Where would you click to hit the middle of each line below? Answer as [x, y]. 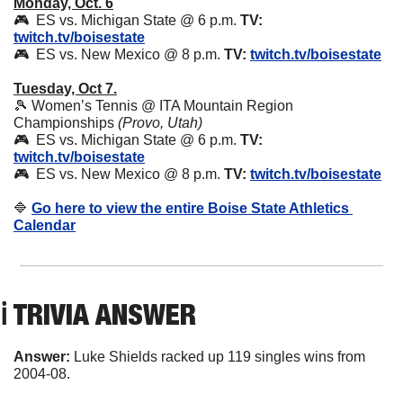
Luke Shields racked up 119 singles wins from [219, 357]
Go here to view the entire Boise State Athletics [190, 209]
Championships [66, 123]
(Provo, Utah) [160, 123]
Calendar [45, 226]
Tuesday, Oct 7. [65, 89]
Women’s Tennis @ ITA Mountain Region [161, 106]
